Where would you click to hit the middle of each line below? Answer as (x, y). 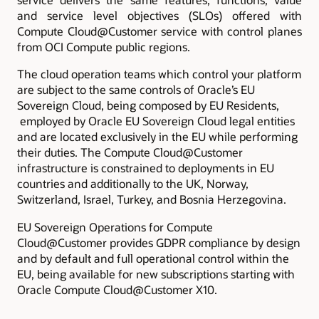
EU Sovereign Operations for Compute (115, 226)
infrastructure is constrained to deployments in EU (146, 168)
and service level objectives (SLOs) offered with (159, 16)
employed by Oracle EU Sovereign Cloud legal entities (156, 121)
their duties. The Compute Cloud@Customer (130, 152)
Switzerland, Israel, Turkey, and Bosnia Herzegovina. (152, 199)
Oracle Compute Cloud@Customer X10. (120, 289)
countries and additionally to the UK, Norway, (133, 184)
